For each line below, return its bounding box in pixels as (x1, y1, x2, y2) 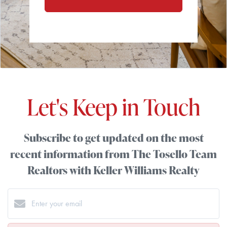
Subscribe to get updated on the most (23, 130, 204, 145)
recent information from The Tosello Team (10, 146, 217, 162)
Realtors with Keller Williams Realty (27, 162, 200, 178)
